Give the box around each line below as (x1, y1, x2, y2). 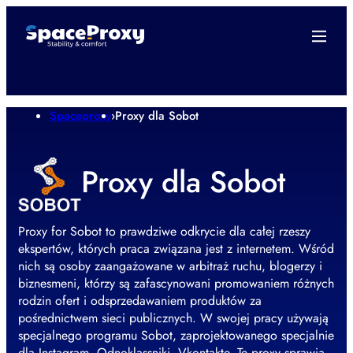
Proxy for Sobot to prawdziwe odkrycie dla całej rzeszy (18, 222, 310, 241)
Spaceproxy (50, 107, 111, 124)
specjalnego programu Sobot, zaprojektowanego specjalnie (18, 326, 334, 345)
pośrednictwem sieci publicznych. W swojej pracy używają (18, 309, 329, 328)
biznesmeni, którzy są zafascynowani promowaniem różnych (18, 274, 334, 293)
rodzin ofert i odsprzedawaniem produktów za (18, 292, 262, 310)
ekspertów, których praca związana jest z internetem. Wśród (18, 240, 334, 258)
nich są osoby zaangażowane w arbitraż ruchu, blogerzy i (18, 257, 322, 276)
